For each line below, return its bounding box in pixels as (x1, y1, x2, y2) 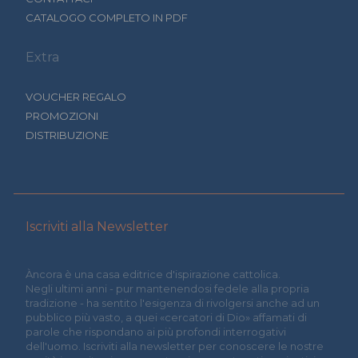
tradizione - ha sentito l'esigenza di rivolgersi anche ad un (26, 296, 320, 309)
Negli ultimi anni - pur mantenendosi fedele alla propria (26, 281, 309, 295)
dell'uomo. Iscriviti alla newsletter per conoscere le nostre (26, 339, 324, 352)
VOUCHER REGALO (26, 89, 126, 103)
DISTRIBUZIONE (26, 128, 109, 141)
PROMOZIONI (26, 109, 98, 122)
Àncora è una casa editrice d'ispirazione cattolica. (26, 267, 280, 280)
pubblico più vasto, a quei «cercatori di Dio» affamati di (26, 310, 307, 324)
